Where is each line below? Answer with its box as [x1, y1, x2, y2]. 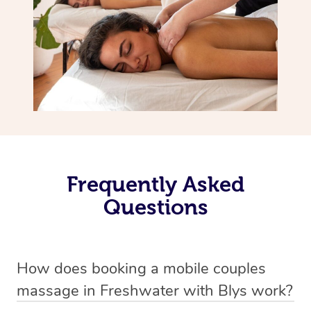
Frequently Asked [67, 171, 244, 196]
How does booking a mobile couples [17, 258, 266, 279]
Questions [103, 194, 208, 219]
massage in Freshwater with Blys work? [17, 280, 293, 301]
